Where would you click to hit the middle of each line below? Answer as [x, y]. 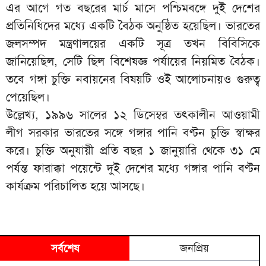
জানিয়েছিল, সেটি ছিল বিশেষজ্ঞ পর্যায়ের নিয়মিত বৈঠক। [133, 61]
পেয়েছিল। [28, 97]
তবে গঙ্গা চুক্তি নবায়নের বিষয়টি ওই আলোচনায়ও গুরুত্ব [133, 79]
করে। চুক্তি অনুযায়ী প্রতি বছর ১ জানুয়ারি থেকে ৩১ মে [133, 151]
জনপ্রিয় [194, 248]
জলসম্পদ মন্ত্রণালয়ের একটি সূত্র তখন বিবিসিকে [133, 44]
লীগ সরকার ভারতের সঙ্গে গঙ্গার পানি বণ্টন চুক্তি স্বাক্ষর [133, 133]
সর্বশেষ [65, 248]
